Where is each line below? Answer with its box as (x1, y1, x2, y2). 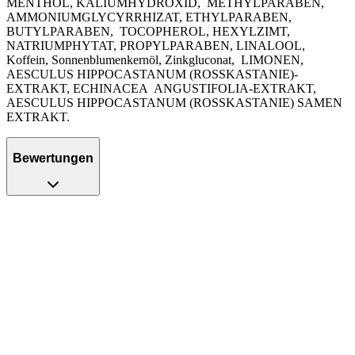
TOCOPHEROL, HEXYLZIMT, (120, 24, 290, 38)
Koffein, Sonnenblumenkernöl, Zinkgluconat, (6, 52, 235, 67)
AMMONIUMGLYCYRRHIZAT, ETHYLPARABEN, (6, 10, 292, 24)
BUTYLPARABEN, (6, 24, 113, 38)
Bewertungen (13, 151, 94, 166)
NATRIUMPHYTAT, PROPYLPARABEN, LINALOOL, (6, 38, 305, 52)
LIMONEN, (241, 52, 303, 67)
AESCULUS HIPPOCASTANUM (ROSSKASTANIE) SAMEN (6, 95, 342, 109)
